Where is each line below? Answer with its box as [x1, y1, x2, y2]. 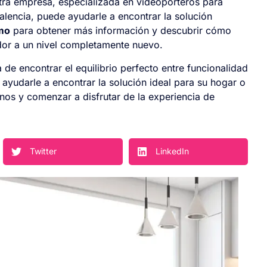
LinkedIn [155, 146, 189, 157]
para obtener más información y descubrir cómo [10, 24, 231, 37]
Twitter [30, 146, 57, 157]
